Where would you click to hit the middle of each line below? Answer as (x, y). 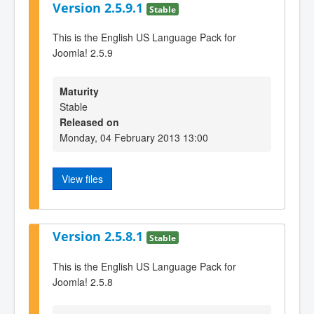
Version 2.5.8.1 (100, 236)
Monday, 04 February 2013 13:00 (134, 137)
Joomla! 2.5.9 (83, 53)
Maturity (79, 91)
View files (82, 178)
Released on (89, 122)
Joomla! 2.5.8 (83, 281)
